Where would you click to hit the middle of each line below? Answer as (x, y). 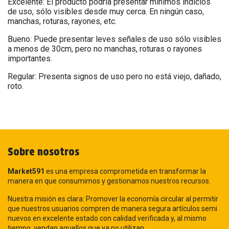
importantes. (30, 59)
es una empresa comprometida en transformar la (126, 171)
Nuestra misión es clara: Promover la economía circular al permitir (113, 199)
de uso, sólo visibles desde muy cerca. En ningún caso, (106, 12)
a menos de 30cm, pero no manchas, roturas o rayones (105, 49)
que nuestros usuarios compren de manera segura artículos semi (112, 208)
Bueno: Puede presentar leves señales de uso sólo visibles (114, 39)
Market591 (27, 171)
